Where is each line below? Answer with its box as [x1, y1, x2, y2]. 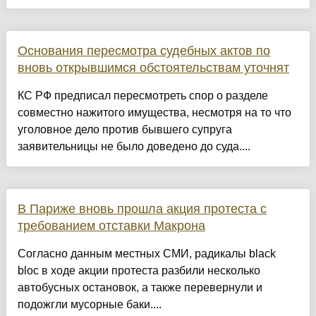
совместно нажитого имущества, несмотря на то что [17, 107, 291, 119]
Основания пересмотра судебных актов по [17, 44, 270, 59]
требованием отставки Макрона [17, 219, 205, 233]
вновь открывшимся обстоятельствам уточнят [17, 61, 289, 75]
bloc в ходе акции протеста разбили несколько [17, 265, 260, 277]
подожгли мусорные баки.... [17, 298, 162, 311]
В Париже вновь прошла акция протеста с [17, 202, 267, 217]
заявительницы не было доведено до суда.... [17, 140, 250, 153]
